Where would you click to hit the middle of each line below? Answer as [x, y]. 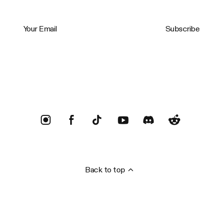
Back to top [105, 169]
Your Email [26, 20]
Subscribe [182, 28]
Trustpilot [26, 67]
